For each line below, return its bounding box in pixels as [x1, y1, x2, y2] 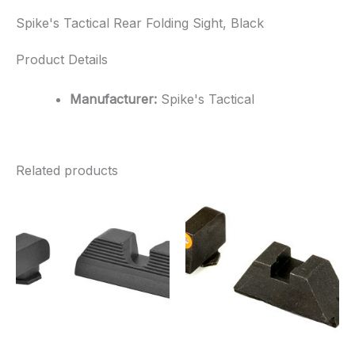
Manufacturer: [70, 91, 157, 108]
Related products [16, 162, 118, 179]
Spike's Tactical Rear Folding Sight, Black [16, 15, 264, 32]
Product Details [16, 52, 108, 68]
